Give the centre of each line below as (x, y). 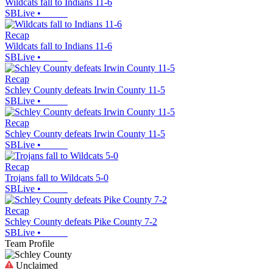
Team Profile (30, 243)
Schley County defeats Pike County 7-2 (81, 221)
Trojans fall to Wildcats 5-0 (57, 177)
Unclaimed (36, 265)
